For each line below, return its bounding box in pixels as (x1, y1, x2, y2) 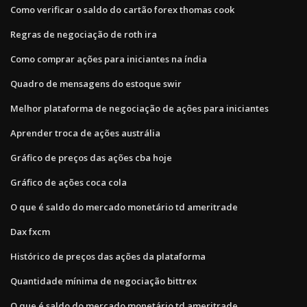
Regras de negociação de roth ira (10, 27, 157, 40)
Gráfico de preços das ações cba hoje (10, 151, 172, 164)
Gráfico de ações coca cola (10, 175, 127, 188)
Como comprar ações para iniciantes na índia (10, 52, 207, 65)
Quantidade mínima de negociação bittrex (10, 274, 197, 287)
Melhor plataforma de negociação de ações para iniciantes (10, 101, 269, 114)
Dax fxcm (10, 225, 50, 238)
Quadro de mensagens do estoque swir (10, 77, 182, 90)
